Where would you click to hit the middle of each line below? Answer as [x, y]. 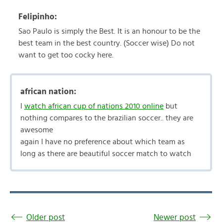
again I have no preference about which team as [103, 142]
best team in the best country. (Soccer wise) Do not [107, 43]
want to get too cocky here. [66, 55]
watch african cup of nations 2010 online [94, 106]
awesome [37, 130]
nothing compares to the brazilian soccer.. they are [107, 118]
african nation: [48, 91]
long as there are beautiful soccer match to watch [106, 154]
